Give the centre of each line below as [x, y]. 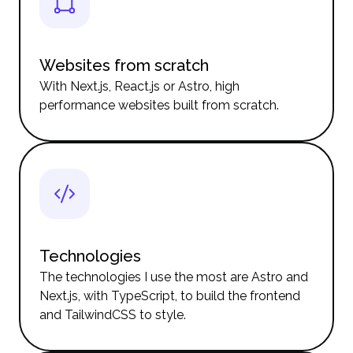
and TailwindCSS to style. [113, 315]
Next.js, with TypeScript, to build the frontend [170, 296]
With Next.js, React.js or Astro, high [139, 86]
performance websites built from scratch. [159, 105]
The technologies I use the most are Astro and [174, 277]
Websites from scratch [124, 65]
